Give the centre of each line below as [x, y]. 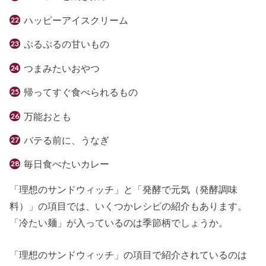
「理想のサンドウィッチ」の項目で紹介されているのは [129, 255]
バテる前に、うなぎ [66, 140]
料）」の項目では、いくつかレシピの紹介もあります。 [129, 206]
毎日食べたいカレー [66, 164]
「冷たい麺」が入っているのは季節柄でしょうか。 [119, 222]
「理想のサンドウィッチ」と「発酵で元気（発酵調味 [124, 189]
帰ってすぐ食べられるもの [80, 92]
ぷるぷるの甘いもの [66, 44]
